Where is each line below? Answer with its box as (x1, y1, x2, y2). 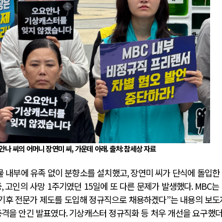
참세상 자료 (124, 143, 156, 154)
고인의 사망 (5, 180, 47, 193)
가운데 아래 (74, 143, 107, 154)
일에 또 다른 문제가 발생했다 (93, 180, 192, 193)
